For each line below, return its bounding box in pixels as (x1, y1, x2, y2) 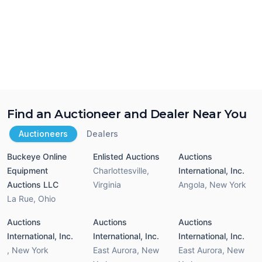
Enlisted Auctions (92, 151, 160, 162)
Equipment (7, 166, 48, 176)
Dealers (87, 129, 118, 139)
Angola (178, 180, 205, 190)
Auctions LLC (7, 180, 58, 190)
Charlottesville (92, 166, 147, 176)
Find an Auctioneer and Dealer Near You (7, 107, 246, 122)
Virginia (92, 180, 121, 190)
